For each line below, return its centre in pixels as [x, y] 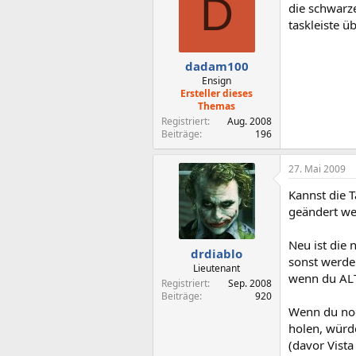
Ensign [217, 81]
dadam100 [217, 66]
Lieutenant [217, 268]
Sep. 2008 [250, 283]
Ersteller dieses [217, 93]
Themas [217, 106]
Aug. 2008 [250, 121]
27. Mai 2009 [317, 169]
